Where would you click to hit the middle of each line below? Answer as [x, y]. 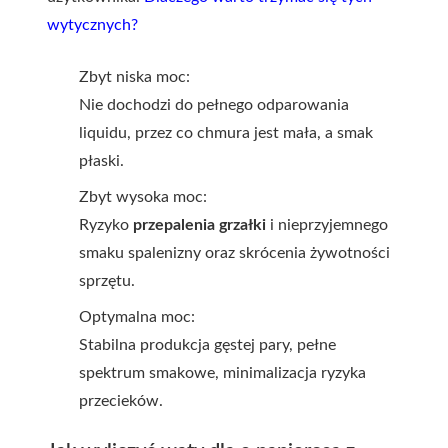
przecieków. [121, 400]
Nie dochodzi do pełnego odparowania [214, 104]
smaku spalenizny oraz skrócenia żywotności [234, 252]
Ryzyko [106, 224]
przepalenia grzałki [199, 224]
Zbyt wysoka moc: [143, 196]
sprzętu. [107, 280]
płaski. [101, 160]
